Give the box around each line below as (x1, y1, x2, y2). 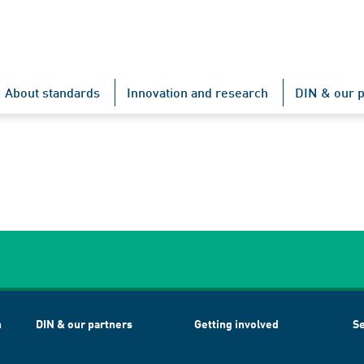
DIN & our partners (36, 317, 132, 331)
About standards (5, 84, 100, 100)
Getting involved (194, 317, 279, 331)
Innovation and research (127, 84, 268, 100)
